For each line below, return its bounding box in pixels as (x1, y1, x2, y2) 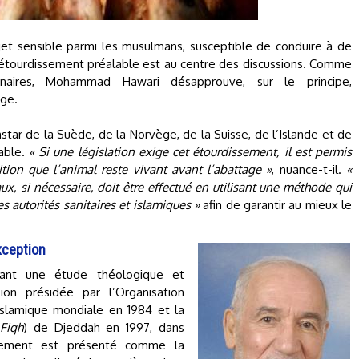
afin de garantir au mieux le (199, 197, 353, 212)
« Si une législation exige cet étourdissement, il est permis (28, 144, 353, 159)
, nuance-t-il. (272, 162, 347, 177)
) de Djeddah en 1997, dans (22, 320, 185, 335)
